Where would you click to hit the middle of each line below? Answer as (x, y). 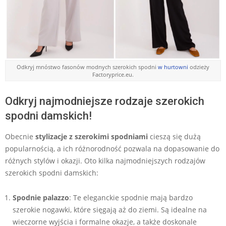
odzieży (199, 67)
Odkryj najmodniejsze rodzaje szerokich (105, 101)
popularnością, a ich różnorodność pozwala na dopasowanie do (112, 148)
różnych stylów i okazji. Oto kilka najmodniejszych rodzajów (105, 160)
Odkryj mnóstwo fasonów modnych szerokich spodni (87, 67)
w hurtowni (173, 67)
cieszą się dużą (174, 136)
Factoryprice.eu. (113, 74)
